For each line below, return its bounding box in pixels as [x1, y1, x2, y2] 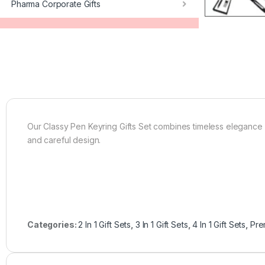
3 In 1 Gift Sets [135, 219, 188, 230]
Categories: [27, 219, 79, 230]
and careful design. [27, 134, 101, 145]
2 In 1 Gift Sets [78, 219, 131, 230]
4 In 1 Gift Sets [192, 219, 246, 230]
